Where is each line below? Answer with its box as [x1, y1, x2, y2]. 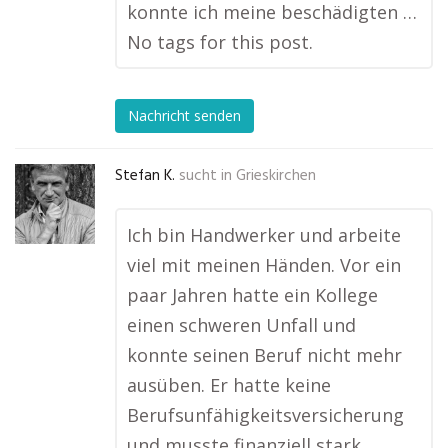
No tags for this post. [127, 30, 313, 54]
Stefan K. [115, 164, 175, 188]
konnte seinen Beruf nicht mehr [127, 343, 402, 367]
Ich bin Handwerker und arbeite [127, 223, 401, 247]
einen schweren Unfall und [127, 313, 356, 337]
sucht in [179, 164, 232, 188]
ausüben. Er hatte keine [127, 373, 331, 397]
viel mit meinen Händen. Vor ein [127, 253, 401, 277]
